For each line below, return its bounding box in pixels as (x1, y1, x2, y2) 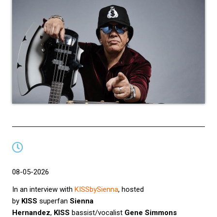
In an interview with (12, 185, 75, 194)
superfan (37, 196, 70, 205)
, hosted (118, 185, 144, 194)
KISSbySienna (75, 185, 118, 194)
